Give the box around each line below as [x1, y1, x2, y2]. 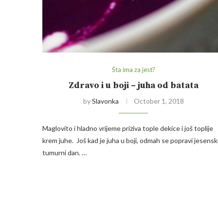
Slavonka [91, 97, 119, 106]
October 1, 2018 [133, 97, 184, 106]
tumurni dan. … [42, 148, 87, 157]
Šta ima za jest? [111, 66, 155, 74]
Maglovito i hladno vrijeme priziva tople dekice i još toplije [42, 124, 213, 133]
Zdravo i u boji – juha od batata [68, 80, 199, 91]
